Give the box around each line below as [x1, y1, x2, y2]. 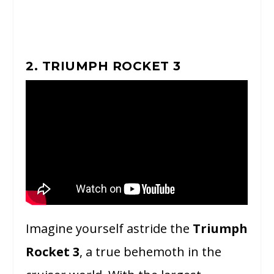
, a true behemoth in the [80, 243, 222, 261]
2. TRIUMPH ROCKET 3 [26, 58, 181, 73]
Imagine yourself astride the [26, 220, 193, 237]
